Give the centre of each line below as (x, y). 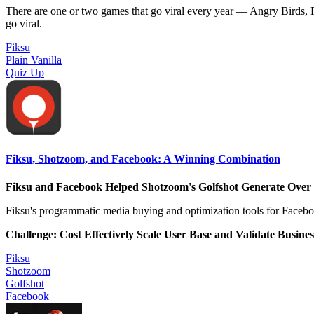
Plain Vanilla (34, 60)
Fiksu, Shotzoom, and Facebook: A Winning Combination (143, 159)
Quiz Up (25, 72)
